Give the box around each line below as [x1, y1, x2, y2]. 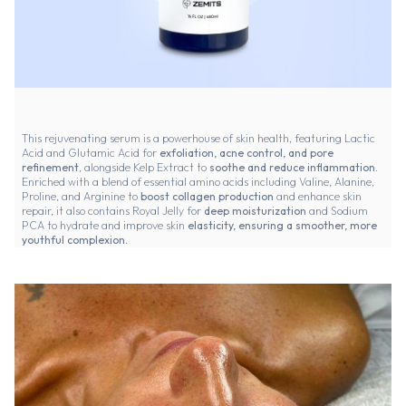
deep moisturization [204, 204, 306, 218]
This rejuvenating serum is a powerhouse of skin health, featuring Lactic [22, 131, 375, 146]
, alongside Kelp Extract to [79, 160, 209, 175]
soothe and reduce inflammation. [209, 160, 378, 175]
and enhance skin [274, 189, 362, 204]
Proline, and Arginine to [22, 189, 140, 204]
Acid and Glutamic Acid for [22, 146, 159, 160]
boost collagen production [140, 189, 274, 204]
